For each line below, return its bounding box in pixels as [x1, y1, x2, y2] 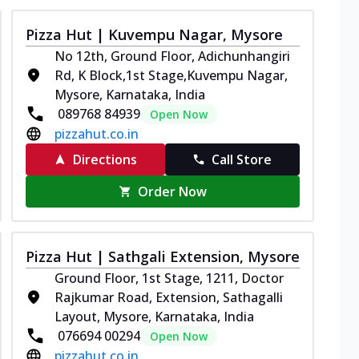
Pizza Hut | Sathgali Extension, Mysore [26, 246, 300, 266]
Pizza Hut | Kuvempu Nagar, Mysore [26, 24, 283, 44]
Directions [72, 150, 137, 168]
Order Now [138, 182, 208, 200]
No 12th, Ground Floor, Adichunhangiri [54, 46, 290, 65]
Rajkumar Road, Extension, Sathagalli [54, 288, 283, 306]
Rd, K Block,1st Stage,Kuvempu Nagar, [54, 66, 288, 84]
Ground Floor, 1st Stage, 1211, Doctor [54, 268, 284, 287]
